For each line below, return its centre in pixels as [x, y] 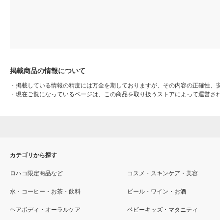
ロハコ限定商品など [36, 174]
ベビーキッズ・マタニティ [162, 210]
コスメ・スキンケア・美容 [162, 174]
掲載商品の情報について [48, 71]
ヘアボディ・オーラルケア [45, 210]
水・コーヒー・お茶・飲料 [45, 192]
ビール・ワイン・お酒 [156, 192]
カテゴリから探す [33, 155]
